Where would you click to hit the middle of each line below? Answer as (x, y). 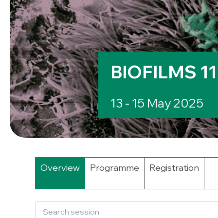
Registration (174, 168)
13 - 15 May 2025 (157, 103)
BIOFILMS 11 (163, 72)
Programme (115, 168)
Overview (60, 168)
